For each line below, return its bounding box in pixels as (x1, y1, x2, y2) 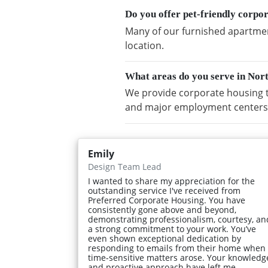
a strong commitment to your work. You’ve (88, 223, 256, 234)
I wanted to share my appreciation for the (88, 175, 255, 187)
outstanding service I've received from (88, 184, 240, 196)
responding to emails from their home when (88, 242, 266, 254)
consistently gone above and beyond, (88, 203, 236, 215)
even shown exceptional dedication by (88, 232, 241, 244)
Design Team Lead (88, 160, 162, 172)
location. (125, 38, 164, 52)
